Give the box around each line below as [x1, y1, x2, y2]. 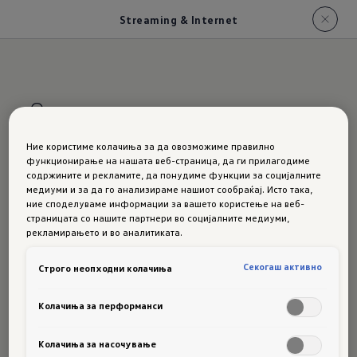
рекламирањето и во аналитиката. [26, 226, 183, 239]
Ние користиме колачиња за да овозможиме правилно [26, 139, 276, 153]
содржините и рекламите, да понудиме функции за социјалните [26, 168, 322, 182]
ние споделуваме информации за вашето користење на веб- [26, 197, 305, 210]
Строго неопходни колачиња [38, 261, 173, 274]
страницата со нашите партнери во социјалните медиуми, [26, 211, 290, 225]
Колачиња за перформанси [38, 299, 163, 312]
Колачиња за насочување [38, 336, 157, 350]
